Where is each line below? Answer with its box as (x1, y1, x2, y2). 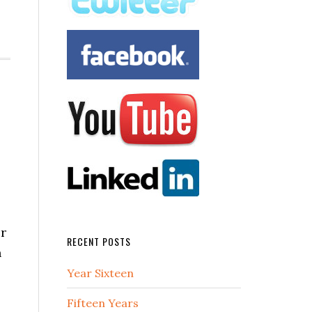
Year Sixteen (67, 266, 134, 280)
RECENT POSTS (67, 234, 131, 249)
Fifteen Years (67, 296, 139, 310)
